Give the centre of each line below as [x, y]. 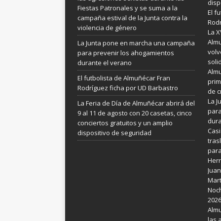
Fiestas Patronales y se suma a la [128, 8]
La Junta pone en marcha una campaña [136, 43]
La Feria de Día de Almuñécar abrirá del [136, 103]
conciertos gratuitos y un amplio [125, 123]
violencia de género [108, 27]
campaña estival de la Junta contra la [132, 18]
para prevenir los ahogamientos [126, 53]
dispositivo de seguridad [114, 132]
